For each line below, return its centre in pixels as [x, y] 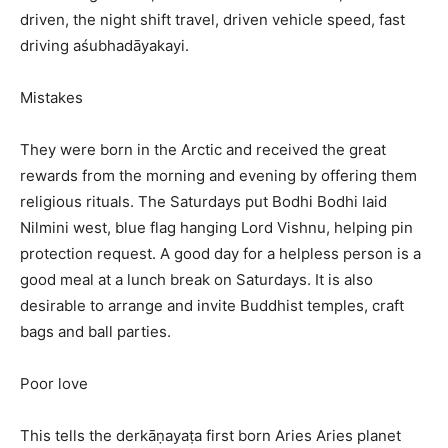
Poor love [54, 384]
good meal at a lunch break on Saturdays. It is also [196, 280]
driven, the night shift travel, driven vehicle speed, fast [212, 20]
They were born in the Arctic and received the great [203, 150]
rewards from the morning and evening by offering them [218, 176]
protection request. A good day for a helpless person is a [220, 254]
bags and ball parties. [95, 332]
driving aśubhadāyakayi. [104, 46]
